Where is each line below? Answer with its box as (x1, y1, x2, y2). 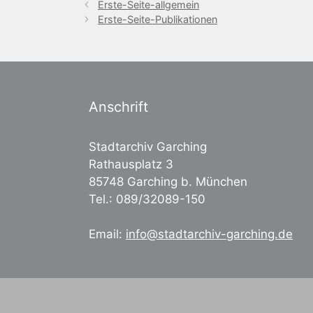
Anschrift (89, 98, 148, 115)
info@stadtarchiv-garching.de (126, 227, 293, 242)
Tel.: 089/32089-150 (89, 191, 205, 206)
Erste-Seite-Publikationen (98, 13, 218, 25)
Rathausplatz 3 (89, 156, 173, 171)
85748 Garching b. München (89, 174, 247, 189)
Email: (89, 227, 126, 242)
